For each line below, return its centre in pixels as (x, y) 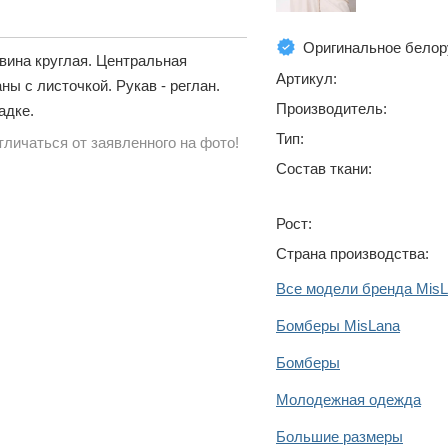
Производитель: (331, 108)
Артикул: (306, 78)
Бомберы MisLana (338, 325)
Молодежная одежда (348, 399)
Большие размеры (339, 436)
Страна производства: (352, 253)
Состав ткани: (324, 168)
